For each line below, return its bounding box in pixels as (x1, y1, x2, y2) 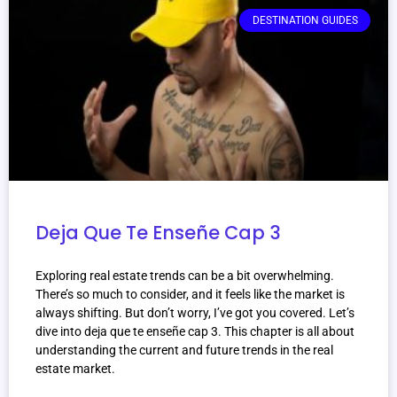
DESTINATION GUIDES (252, 14, 358, 27)
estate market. (35, 362, 115, 377)
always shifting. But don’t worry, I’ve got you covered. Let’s (35, 306, 354, 321)
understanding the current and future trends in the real (35, 343, 333, 358)
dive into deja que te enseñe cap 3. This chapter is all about (35, 324, 354, 339)
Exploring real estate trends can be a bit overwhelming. (35, 269, 334, 284)
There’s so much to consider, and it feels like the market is (35, 287, 345, 302)
